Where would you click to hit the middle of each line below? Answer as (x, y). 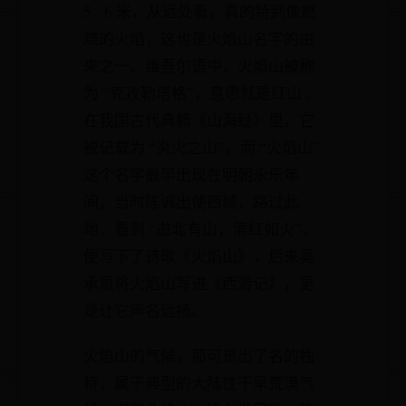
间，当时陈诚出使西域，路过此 (191, 202)
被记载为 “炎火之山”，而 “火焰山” (202, 147)
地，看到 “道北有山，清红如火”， (200, 229)
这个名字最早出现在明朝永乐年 (191, 174)
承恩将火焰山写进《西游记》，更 (199, 283)
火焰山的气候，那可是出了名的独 (199, 356)
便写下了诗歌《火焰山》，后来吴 (199, 256)
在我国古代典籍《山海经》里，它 (199, 120)
